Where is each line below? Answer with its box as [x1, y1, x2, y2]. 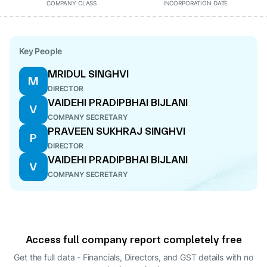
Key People [19, 46, 63, 56]
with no [225, 252, 253, 262]
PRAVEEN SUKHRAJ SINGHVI [48, 125, 185, 137]
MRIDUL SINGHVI [48, 67, 129, 80]
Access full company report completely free [25, 233, 242, 246]
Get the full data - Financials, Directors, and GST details [14, 252, 223, 262]
